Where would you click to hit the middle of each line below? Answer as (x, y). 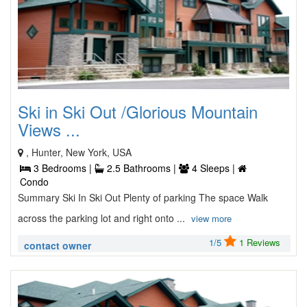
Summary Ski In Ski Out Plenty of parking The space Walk (143, 197)
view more (211, 218)
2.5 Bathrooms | (142, 168)
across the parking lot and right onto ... (103, 218)
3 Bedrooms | (63, 168)
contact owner (58, 245)
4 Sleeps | (213, 168)
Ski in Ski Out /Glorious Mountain (138, 111)
